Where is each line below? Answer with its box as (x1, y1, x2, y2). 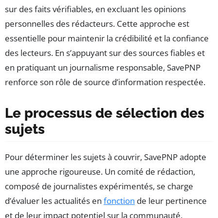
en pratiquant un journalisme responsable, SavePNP (5, 62, 200, 73)
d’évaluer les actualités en (5, 195, 104, 207)
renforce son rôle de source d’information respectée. (5, 76, 205, 88)
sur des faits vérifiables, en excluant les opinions (5, 3, 186, 15)
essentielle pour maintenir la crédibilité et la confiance (5, 33, 209, 44)
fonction (104, 195, 135, 207)
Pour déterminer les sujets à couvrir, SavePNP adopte (5, 151, 206, 163)
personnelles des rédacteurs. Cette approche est (5, 18, 189, 30)
